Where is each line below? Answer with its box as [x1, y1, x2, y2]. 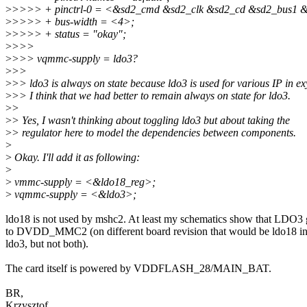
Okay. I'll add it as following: [12, 151, 140, 164]
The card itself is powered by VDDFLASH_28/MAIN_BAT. [5, 262, 271, 275]
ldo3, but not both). [5, 238, 88, 250]
